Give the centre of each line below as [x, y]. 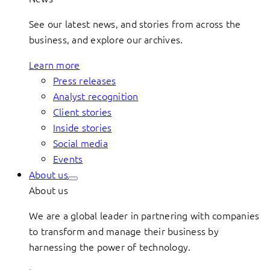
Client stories [83, 111]
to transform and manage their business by [124, 231]
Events [68, 159]
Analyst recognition [96, 96]
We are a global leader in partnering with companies [144, 215]
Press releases [85, 80]
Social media [80, 143]
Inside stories [83, 127]
